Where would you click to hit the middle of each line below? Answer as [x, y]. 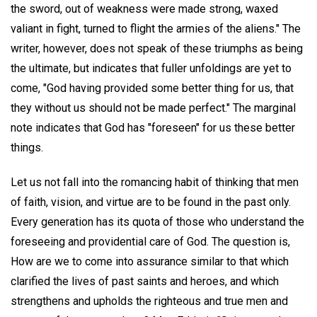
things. [27, 147]
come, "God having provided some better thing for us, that [152, 88]
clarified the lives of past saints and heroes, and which [145, 281]
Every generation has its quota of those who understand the [157, 221]
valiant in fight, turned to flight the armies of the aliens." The [156, 28]
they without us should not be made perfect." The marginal [153, 108]
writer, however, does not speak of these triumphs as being [157, 48]
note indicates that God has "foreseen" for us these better [153, 127]
